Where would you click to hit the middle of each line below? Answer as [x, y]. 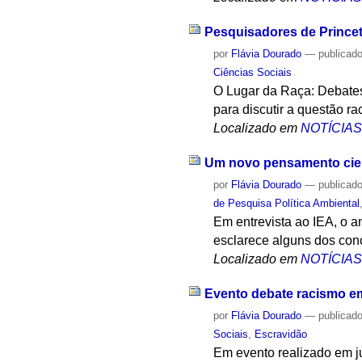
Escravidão [281, 334]
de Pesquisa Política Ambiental [287, 203]
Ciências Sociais [253, 73]
